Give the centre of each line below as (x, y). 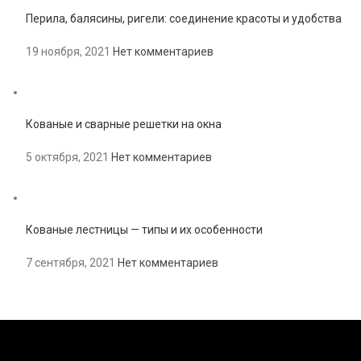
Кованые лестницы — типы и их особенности (144, 230)
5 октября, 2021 (67, 158)
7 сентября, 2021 (71, 263)
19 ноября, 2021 (68, 52)
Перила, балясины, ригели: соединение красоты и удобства (184, 19)
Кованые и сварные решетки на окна (124, 124)
